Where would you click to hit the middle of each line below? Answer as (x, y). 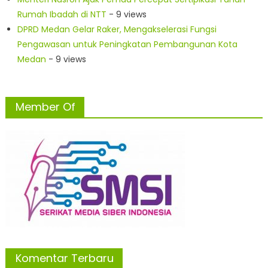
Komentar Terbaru (64, 258)
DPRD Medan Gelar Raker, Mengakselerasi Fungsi (117, 30)
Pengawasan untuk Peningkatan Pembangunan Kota (127, 45)
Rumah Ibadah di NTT (62, 15)
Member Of (45, 107)
